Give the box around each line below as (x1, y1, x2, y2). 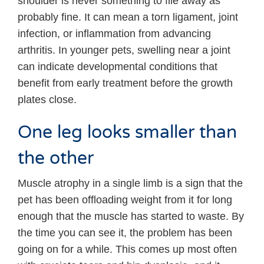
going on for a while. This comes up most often (18, 243, 237, 255)
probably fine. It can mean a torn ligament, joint (18, 11, 238, 23)
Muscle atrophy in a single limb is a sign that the (18, 177, 243, 189)
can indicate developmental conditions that (18, 60, 217, 72)
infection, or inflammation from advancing (18, 27, 211, 39)
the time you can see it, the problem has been (18, 226, 232, 239)
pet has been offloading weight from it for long (18, 193, 232, 206)
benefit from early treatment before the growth (18, 77, 233, 89)
